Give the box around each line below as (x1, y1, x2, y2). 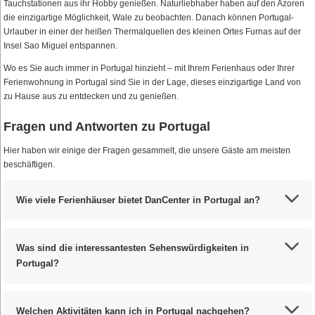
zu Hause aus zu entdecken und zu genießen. (4, 91, 179, 102)
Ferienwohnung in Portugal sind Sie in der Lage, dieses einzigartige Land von (4, 77, 301, 88)
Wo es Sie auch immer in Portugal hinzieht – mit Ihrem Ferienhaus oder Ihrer (4, 63, 295, 74)
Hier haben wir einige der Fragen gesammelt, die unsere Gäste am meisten (4, 146, 290, 156)
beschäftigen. (4, 160, 55, 170)
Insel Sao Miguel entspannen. (4, 41, 117, 51)
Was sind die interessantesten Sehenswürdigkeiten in (16, 243, 249, 254)
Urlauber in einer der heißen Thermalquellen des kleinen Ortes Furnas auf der (4, 27, 301, 37)
